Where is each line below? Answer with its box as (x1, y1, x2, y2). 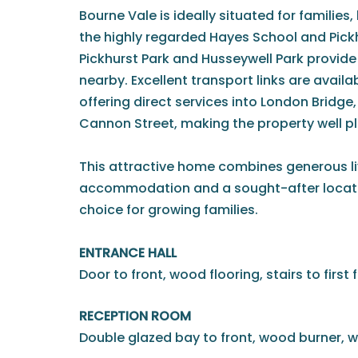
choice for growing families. (79, 200, 258, 219)
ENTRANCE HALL (79, 243, 177, 262)
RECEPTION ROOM (79, 306, 191, 325)
